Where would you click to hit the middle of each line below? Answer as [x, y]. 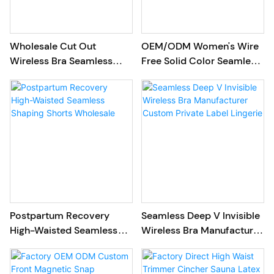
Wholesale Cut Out [53, 46]
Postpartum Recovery [60, 215]
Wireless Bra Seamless [61, 61]
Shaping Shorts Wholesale [104, 245]
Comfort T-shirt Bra [186, 76]
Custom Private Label [190, 245]
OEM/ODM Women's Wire [200, 46]
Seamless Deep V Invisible [200, 215]
